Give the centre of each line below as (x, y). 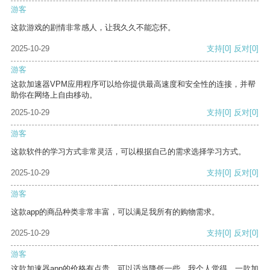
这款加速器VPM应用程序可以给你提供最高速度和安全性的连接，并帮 (133, 84)
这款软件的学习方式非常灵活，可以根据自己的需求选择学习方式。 (128, 152)
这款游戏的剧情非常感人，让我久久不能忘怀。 (93, 28)
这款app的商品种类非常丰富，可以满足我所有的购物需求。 (115, 212)
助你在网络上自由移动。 (54, 95)
